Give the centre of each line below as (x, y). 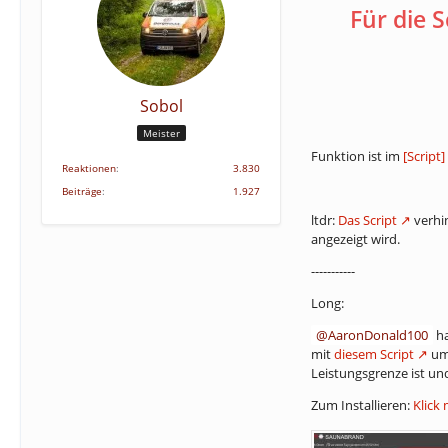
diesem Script (374, 354)
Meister (161, 132)
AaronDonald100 (378, 335)
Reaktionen (89, 168)
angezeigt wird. (355, 239)
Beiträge (82, 191)
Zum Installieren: (362, 405)
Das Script (367, 220)
